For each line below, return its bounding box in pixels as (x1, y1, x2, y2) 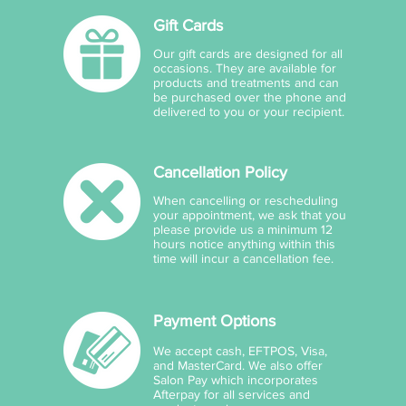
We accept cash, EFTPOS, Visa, (153, 343, 328, 359)
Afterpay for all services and (153, 387, 311, 402)
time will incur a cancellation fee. (153, 251, 334, 266)
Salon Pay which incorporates (153, 372, 319, 388)
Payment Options (153, 312, 276, 331)
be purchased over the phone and (153, 90, 347, 105)
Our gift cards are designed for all (153, 46, 343, 62)
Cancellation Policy (153, 163, 288, 182)
